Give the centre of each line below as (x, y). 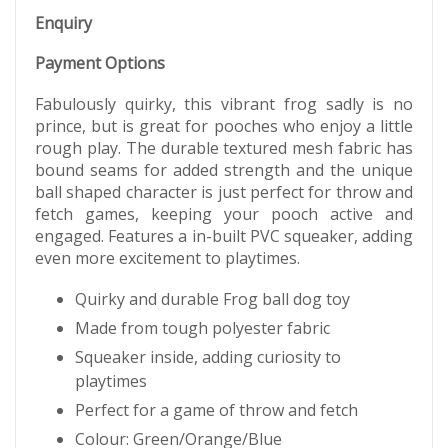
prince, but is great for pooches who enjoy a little (224, 126)
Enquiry (63, 23)
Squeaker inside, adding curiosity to (208, 356)
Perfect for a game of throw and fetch (216, 409)
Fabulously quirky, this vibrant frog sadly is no (224, 104)
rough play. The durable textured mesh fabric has (224, 148)
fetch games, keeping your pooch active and (224, 214)
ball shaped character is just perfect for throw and (224, 192)
